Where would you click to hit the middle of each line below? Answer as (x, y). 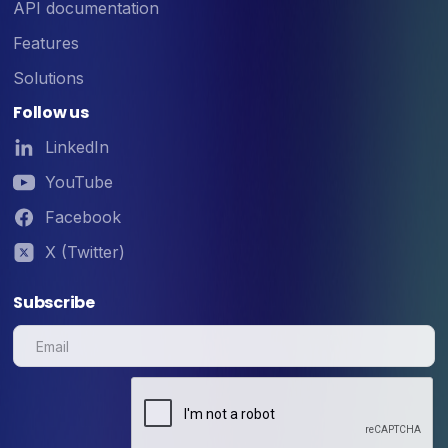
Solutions (49, 77)
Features (46, 42)
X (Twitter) (85, 251)
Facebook (83, 216)
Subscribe (54, 302)
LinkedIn (77, 146)
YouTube (79, 181)
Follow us (51, 112)
